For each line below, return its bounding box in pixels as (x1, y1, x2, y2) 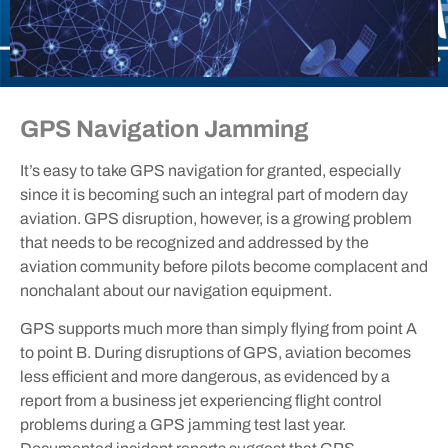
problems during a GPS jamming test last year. (20, 415, 346, 433)
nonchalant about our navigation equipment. (20, 281, 332, 299)
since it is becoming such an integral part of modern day (20, 185, 408, 203)
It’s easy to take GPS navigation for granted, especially (20, 161, 401, 179)
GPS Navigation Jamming (20, 115, 309, 142)
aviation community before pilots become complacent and (20, 257, 428, 275)
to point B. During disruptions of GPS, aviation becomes (20, 343, 411, 361)
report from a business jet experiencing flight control (20, 391, 382, 409)
